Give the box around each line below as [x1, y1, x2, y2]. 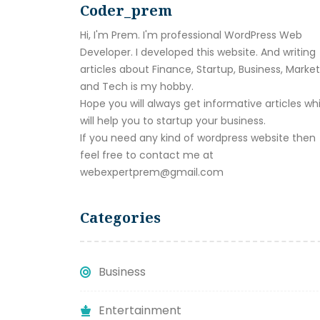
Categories [80, 208, 161, 228]
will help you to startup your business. [80, 114, 266, 129]
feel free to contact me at [80, 148, 214, 163]
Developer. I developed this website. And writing [80, 45, 316, 60]
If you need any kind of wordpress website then [80, 131, 316, 146]
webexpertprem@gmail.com [80, 165, 224, 180]
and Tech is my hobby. [80, 79, 194, 94]
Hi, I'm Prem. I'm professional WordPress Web [80, 28, 302, 43]
